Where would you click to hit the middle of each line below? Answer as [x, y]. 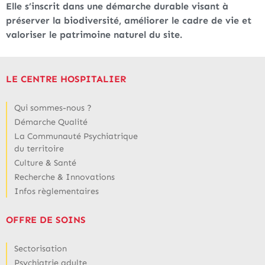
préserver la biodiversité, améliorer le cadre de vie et [129, 21]
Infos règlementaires [56, 191]
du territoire [39, 148]
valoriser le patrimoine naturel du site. [94, 35]
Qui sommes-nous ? [53, 107]
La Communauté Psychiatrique [76, 136]
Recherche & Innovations [64, 177]
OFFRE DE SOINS [46, 219]
